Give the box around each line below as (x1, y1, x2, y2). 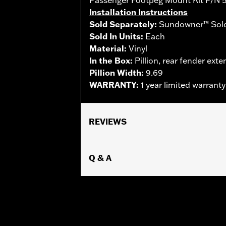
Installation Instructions (89, 7, 188, 17)
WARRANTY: (89, 79, 141, 90)
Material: (89, 43, 129, 53)
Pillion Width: (89, 67, 146, 78)
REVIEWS (89, 116, 127, 127)
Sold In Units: (89, 31, 145, 41)
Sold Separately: (89, 19, 159, 29)
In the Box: (89, 55, 135, 66)
